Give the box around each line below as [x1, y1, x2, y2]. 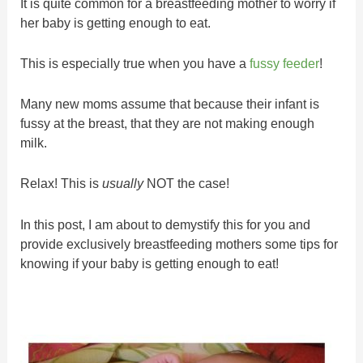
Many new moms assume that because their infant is [20, 96, 320, 112]
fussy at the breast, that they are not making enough [20, 116, 315, 131]
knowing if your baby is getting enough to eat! [20, 255, 280, 271]
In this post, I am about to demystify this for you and [20, 216, 311, 232]
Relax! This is [20, 176, 103, 191]
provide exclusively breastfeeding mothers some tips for [20, 236, 339, 251]
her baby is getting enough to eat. [20, 15, 211, 30]
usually [102, 176, 144, 191]
